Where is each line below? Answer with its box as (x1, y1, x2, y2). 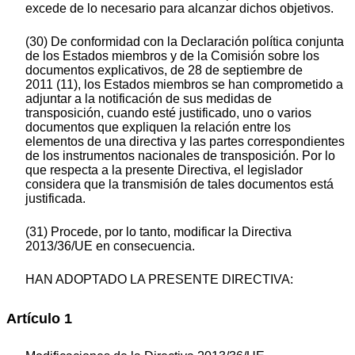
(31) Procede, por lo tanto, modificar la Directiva (25, 225, 292, 239)
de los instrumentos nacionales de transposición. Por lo (25, 149, 335, 163)
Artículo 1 (6, 311, 72, 327)
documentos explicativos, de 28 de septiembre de (25, 63, 303, 78)
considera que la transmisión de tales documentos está (25, 177, 334, 192)
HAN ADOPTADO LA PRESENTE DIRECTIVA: (25, 273, 293, 287)
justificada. (25, 192, 86, 206)
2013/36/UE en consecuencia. (25, 239, 195, 254)
